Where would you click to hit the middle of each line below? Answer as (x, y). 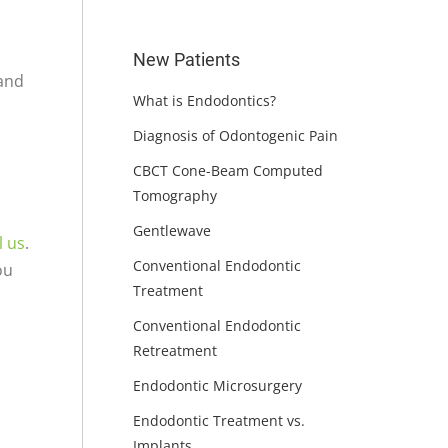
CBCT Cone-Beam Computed (227, 170)
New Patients (186, 59)
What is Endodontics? (204, 100)
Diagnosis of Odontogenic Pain (235, 135)
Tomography (174, 195)
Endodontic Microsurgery (217, 385)
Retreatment (174, 350)
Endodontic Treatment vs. (218, 420)
